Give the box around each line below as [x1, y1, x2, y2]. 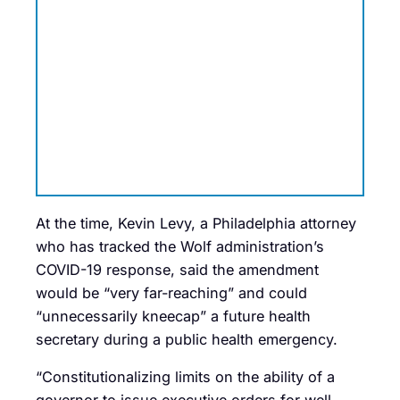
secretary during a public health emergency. [36, 329, 337, 348]
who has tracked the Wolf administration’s [36, 237, 324, 255]
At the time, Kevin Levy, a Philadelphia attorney [36, 213, 356, 232]
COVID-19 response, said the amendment [36, 260, 319, 279]
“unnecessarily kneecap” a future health [36, 306, 311, 325]
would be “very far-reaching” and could [36, 283, 307, 302]
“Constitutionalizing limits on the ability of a [36, 367, 335, 386]
